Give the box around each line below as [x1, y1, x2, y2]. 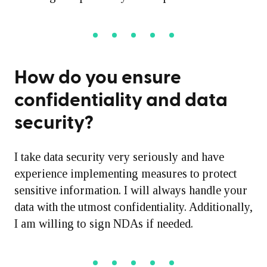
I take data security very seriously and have [14, 150, 224, 163]
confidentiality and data [14, 91, 228, 110]
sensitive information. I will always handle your [14, 184, 247, 197]
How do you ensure [14, 68, 181, 87]
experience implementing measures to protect [14, 167, 237, 180]
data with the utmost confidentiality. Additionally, [14, 200, 253, 213]
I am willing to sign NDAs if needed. [14, 217, 193, 230]
